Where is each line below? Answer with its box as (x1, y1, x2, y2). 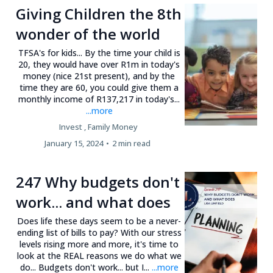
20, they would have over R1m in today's (18, 58, 180, 70)
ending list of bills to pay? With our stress (16, 227, 182, 238)
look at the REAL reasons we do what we (16, 250, 182, 261)
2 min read (112, 138, 151, 149)
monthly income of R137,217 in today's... (18, 93, 180, 105)
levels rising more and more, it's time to (19, 238, 179, 250)
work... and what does (16, 192, 171, 212)
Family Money (87, 121, 138, 132)
